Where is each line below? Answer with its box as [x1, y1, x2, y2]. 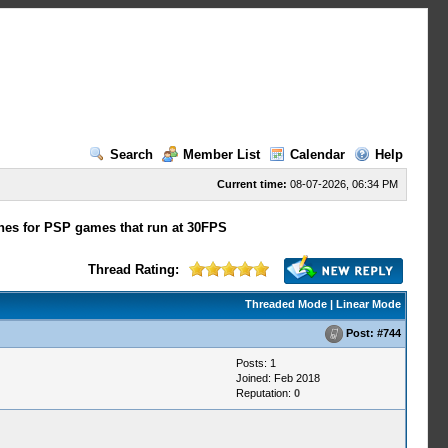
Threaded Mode [244, 298, 327, 310]
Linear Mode [335, 298, 401, 310]
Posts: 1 [235, 357, 276, 369]
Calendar [289, 147, 345, 162]
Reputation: [235, 387, 294, 399]
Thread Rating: [87, 262, 179, 277]
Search [109, 147, 153, 162]
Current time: [216, 178, 287, 190]
